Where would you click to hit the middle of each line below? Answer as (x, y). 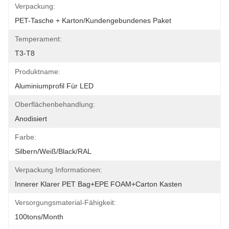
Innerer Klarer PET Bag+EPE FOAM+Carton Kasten (98, 184)
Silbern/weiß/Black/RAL (53, 151)
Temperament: (38, 39)
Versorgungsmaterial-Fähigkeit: (65, 202)
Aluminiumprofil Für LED (54, 86)
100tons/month (39, 217)
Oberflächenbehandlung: (55, 104)
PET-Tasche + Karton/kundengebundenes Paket (93, 20)
